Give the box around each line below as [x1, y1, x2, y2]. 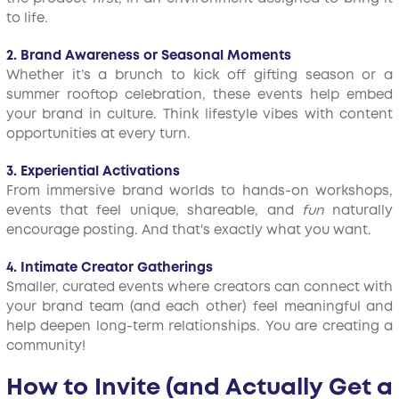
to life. [5, 12, 48, 25]
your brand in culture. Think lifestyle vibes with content [5, 109, 394, 121]
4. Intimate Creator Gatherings [5, 262, 213, 274]
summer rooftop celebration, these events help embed [5, 89, 394, 102]
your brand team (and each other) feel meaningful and [5, 301, 394, 313]
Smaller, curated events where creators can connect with [5, 281, 394, 294]
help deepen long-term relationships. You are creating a [5, 321, 394, 333]
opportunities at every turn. [5, 128, 191, 141]
